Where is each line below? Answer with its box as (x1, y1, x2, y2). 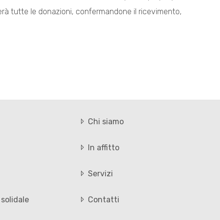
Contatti (86, 195, 120, 205)
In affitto (86, 143, 120, 153)
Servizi (86, 169, 113, 179)
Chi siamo (86, 117, 124, 127)
